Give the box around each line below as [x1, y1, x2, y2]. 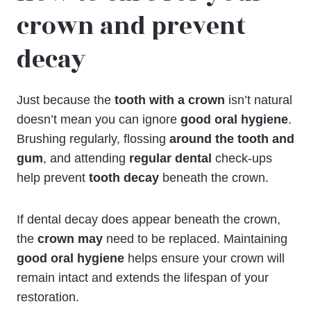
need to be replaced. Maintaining [103, 231, 287, 246]
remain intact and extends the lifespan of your [17, 270, 269, 285]
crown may [37, 231, 103, 246]
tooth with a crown [115, 92, 225, 107]
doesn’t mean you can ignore [17, 112, 180, 126]
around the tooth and [169, 131, 294, 146]
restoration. [17, 289, 79, 304]
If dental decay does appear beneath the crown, [17, 212, 280, 226]
